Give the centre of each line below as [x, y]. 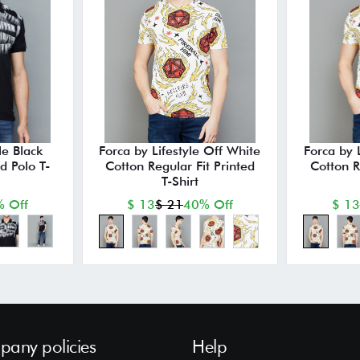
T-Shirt [180, 181]
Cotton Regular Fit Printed [180, 166]
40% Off [208, 204]
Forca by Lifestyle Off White [180, 150]
